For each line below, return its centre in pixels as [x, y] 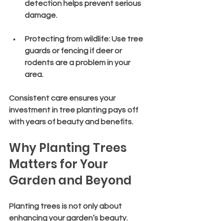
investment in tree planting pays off [74, 110]
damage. [41, 15]
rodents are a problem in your [78, 62]
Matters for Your [60, 164]
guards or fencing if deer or [74, 51]
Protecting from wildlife [67, 39]
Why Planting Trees [69, 147]
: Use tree [127, 39]
